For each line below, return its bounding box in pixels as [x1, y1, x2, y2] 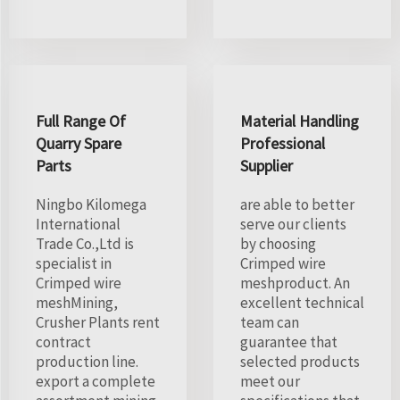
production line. [36, 351, 138, 371]
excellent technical [240, 292, 364, 312]
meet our [240, 371, 300, 391]
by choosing [240, 233, 316, 254]
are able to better [240, 194, 354, 214]
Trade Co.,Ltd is [36, 233, 134, 254]
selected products [240, 351, 360, 371]
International [36, 213, 121, 234]
